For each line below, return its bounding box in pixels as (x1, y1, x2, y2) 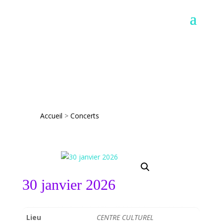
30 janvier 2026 (22, 176, 115, 193)
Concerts (70, 111, 99, 120)
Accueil (40, 111, 62, 120)
